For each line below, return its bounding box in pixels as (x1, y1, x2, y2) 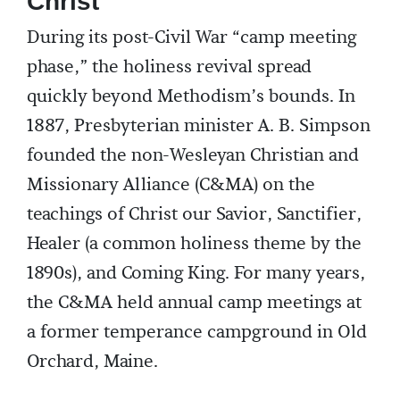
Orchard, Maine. (27, 350, 158, 373)
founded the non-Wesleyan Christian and (27, 144, 359, 167)
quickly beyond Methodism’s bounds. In (27, 85, 355, 108)
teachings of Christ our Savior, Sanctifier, (27, 203, 362, 226)
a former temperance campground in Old (27, 321, 367, 344)
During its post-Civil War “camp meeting (27, 26, 356, 49)
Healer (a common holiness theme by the (27, 232, 362, 255)
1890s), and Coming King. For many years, (27, 262, 365, 285)
